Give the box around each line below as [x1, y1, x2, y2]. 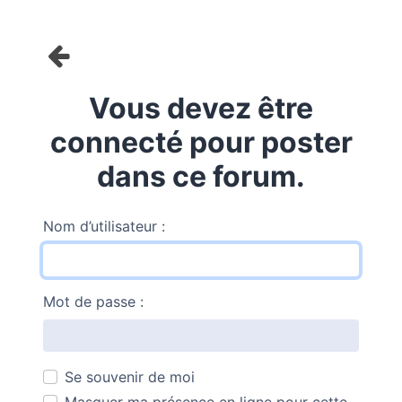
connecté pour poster [49, 125, 353, 160]
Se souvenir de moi [65, 368, 195, 386]
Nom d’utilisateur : [43, 217, 165, 235]
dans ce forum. [97, 159, 305, 194]
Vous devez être [89, 91, 313, 126]
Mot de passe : [43, 293, 144, 310]
